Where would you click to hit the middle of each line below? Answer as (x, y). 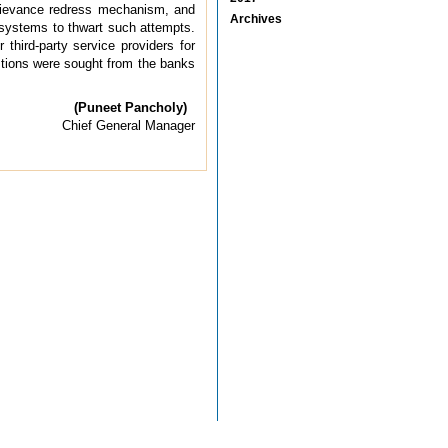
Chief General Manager (128, 125)
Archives (256, 18)
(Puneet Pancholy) (134, 107)
